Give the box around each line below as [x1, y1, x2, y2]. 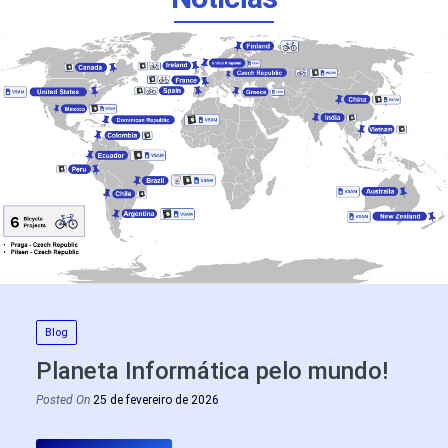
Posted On [36, 393, 90, 408]
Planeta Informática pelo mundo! [36, 357, 388, 386]
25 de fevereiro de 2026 [93, 393, 219, 408]
